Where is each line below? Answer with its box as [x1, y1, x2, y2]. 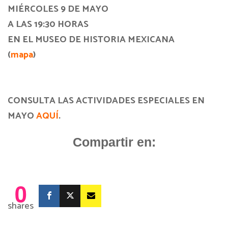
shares [8, 198, 34, 214]
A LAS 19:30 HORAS [8, 16, 89, 32]
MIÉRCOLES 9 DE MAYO [8, 1, 108, 17]
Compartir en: [72, 134, 156, 149]
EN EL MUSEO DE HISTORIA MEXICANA [8, 32, 175, 47]
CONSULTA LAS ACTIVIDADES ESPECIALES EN [8, 93, 205, 108]
